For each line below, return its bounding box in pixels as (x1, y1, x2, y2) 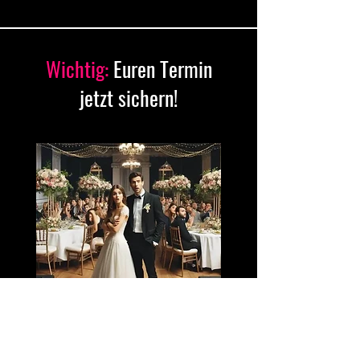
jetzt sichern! (80, 81, 178, 113)
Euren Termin (108, 52, 212, 84)
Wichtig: (45, 52, 108, 84)
